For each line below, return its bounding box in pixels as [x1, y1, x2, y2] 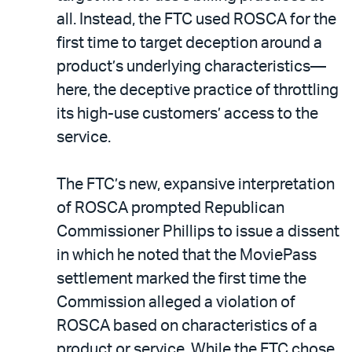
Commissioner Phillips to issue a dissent [57, 223, 339, 240]
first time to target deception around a [57, 35, 322, 51]
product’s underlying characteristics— [57, 58, 326, 75]
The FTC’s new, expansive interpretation [57, 176, 335, 192]
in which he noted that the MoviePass [57, 247, 317, 263]
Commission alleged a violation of [57, 294, 295, 310]
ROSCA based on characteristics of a [57, 317, 317, 334]
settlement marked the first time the [57, 270, 306, 287]
